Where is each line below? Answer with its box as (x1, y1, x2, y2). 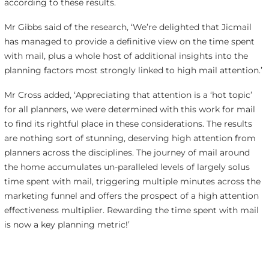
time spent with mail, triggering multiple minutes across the (4, 175, 261, 187)
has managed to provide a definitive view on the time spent (4, 35, 255, 47)
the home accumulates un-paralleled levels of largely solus (4, 161, 250, 172)
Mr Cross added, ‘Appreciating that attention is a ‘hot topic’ (4, 89, 252, 100)
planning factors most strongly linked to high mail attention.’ (4, 64, 262, 76)
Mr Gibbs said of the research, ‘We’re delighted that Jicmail (4, 21, 252, 32)
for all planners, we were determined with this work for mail (4, 103, 255, 115)
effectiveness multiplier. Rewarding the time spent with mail (4, 204, 259, 216)
